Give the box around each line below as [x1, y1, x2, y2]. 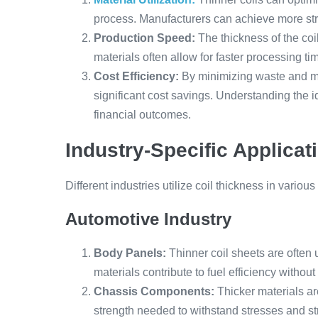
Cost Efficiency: [94, 70, 179, 82]
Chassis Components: [94, 285, 214, 297]
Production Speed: [94, 32, 195, 44]
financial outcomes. [94, 109, 191, 121]
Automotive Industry [65, 209, 231, 229]
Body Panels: [94, 247, 166, 259]
